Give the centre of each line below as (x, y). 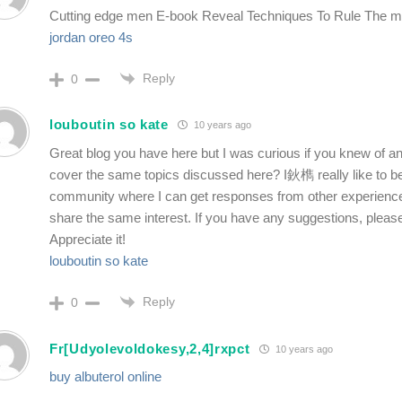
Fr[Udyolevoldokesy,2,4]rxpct (150, 348)
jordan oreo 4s (91, 37)
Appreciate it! (87, 239)
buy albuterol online (105, 377)
